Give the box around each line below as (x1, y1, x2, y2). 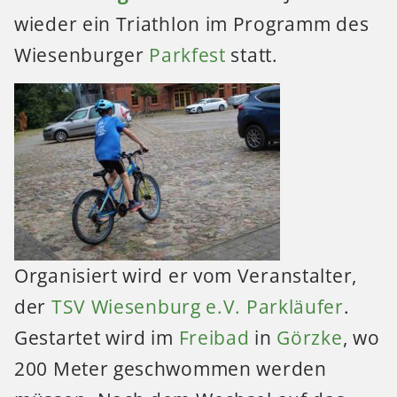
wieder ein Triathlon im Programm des (14, 12, 370, 37)
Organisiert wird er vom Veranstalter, (14, 263, 357, 289)
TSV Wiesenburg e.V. (51, 294, 242, 320)
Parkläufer (245, 294, 344, 320)
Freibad (178, 325, 250, 351)
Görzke (276, 325, 343, 351)
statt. (225, 43, 278, 68)
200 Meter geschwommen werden (14, 356, 327, 382)
